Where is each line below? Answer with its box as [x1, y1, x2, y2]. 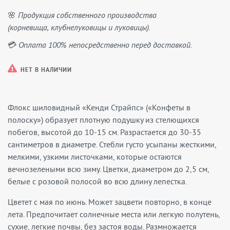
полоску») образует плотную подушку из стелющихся [8, 114, 199, 125]
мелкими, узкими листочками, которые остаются [8, 151, 182, 162]
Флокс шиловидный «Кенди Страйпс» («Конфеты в [8, 102, 190, 112]
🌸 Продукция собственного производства [8, 11, 157, 21]
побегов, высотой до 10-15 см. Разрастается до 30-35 [8, 127, 201, 137]
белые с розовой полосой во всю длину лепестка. [8, 176, 187, 186]
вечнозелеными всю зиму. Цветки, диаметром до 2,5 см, [8, 164, 209, 174]
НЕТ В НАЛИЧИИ [18, 66, 72, 74]
